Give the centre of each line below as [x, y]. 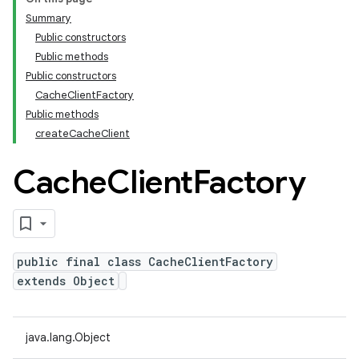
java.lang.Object [68, 337]
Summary [48, 18]
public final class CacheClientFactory [145, 262]
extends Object [66, 281]
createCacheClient [83, 133]
